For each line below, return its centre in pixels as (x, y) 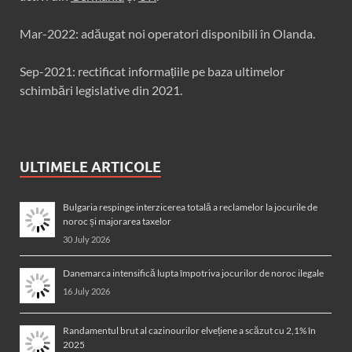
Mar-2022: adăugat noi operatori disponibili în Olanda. (167, 34)
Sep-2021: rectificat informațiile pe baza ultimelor (152, 71)
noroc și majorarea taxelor (117, 222)
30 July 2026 (86, 240)
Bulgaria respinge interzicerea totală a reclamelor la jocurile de (190, 207)
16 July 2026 (86, 291)
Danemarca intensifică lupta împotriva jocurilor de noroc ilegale (194, 273)
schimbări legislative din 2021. (101, 90)
